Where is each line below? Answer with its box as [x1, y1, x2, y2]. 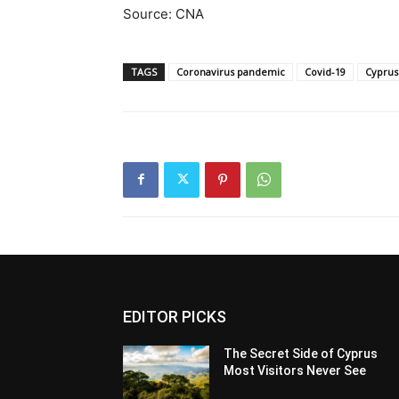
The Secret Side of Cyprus [224, 346, 379, 361]
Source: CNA [123, 4, 204, 22]
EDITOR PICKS [123, 306, 226, 326]
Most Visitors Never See [224, 362, 367, 378]
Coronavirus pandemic [176, 64, 285, 78]
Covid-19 [305, 64, 346, 78]
